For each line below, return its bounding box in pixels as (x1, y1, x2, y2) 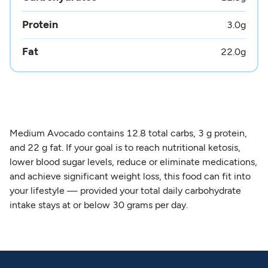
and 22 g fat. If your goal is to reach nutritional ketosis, (9, 141, 240, 153)
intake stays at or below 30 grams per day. (9, 199, 188, 211)
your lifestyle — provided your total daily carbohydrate (9, 184, 241, 196)
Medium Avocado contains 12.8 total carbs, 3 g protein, (9, 127, 247, 139)
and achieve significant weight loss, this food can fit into (9, 170, 251, 182)
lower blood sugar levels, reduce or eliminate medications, (9, 156, 257, 167)
